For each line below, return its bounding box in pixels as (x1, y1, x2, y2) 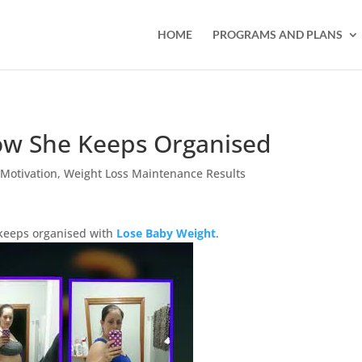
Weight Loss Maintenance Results (64, 166, 246, 181)
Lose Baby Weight (116, 225, 217, 241)
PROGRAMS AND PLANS (212, 27, 343, 41)
